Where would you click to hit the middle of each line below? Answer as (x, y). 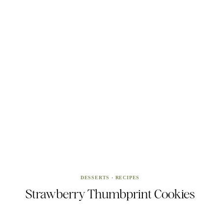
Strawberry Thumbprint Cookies (110, 194)
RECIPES (127, 177)
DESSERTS (95, 177)
